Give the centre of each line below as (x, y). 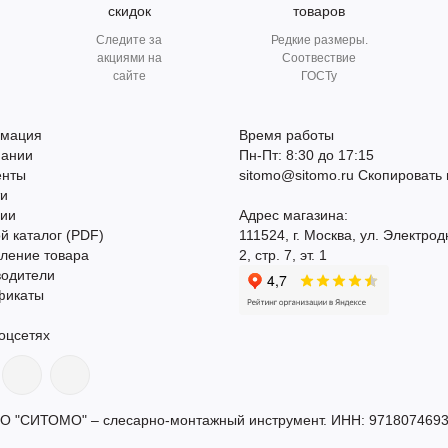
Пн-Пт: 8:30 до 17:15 (306, 155)
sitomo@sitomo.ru (296, 175)
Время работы (286, 135)
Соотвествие (319, 58)
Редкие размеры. (319, 40)
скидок (129, 11)
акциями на (129, 58)
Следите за (129, 40)
